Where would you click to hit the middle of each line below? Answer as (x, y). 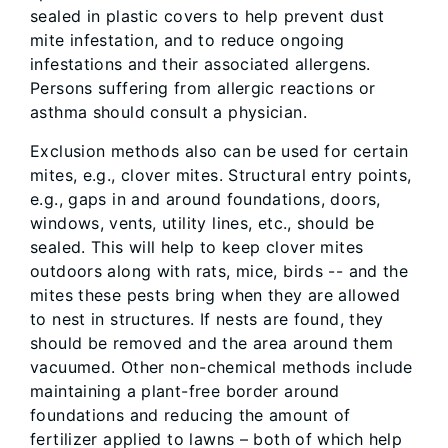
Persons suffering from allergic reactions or (203, 87)
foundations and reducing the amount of (190, 414)
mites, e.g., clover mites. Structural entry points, (221, 174)
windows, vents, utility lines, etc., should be (202, 222)
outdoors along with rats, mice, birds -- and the (219, 270)
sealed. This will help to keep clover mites (197, 246)
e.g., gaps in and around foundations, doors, (205, 198)
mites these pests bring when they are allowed (215, 294)
